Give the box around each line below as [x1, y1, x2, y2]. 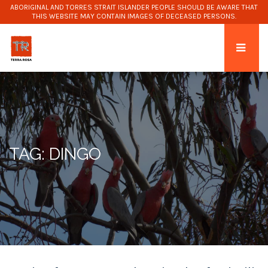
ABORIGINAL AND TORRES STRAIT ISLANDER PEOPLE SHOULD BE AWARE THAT [10, 3, 258, 11]
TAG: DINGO [9, 144, 101, 164]
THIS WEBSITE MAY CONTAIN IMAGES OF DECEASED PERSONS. [32, 12, 236, 20]
